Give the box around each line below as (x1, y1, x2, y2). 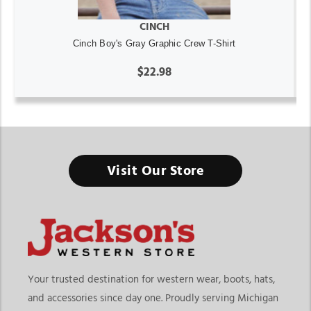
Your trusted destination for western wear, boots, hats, (28, 274, 275, 285)
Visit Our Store (106, 164, 205, 178)
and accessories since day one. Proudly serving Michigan (28, 293, 278, 304)
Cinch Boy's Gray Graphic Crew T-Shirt (72, 38, 236, 49)
